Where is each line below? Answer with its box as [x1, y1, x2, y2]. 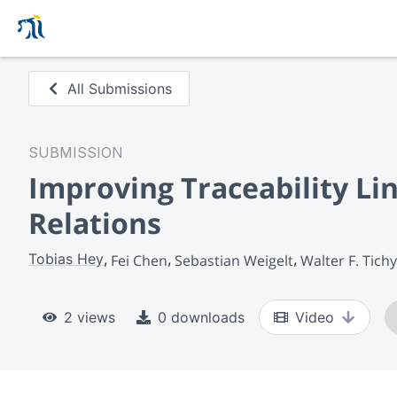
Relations [28, 204, 161, 242]
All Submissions [67, 80, 173, 97]
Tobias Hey [28, 250, 104, 268]
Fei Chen [111, 250, 167, 270]
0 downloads [158, 307, 245, 326]
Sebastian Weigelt [175, 250, 293, 270]
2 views [64, 307, 115, 326]
